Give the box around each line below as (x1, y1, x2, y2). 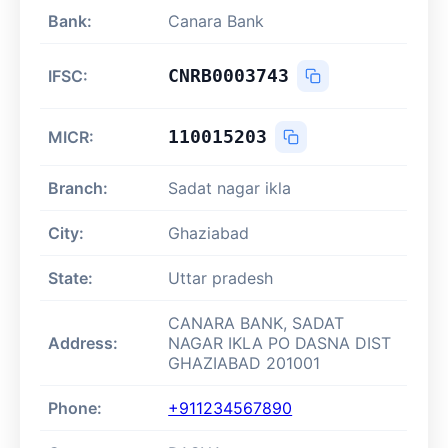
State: (48, 268, 94, 289)
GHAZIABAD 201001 (168, 353, 321, 374)
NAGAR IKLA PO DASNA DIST (168, 333, 392, 354)
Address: (48, 333, 119, 354)
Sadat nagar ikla (168, 178, 292, 199)
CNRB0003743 (168, 65, 290, 87)
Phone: (48, 398, 103, 419)
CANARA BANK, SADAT (168, 313, 345, 334)
